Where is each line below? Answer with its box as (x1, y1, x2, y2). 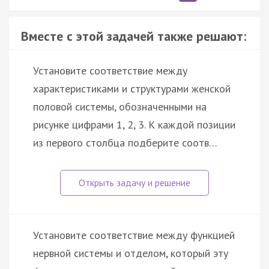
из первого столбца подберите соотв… (33, 135, 217, 150)
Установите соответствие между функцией (33, 228, 235, 242)
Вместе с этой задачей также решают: (21, 27, 246, 44)
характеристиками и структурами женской (33, 81, 231, 95)
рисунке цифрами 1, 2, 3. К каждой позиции (33, 117, 235, 131)
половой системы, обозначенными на (33, 99, 207, 113)
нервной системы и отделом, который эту (33, 246, 228, 260)
